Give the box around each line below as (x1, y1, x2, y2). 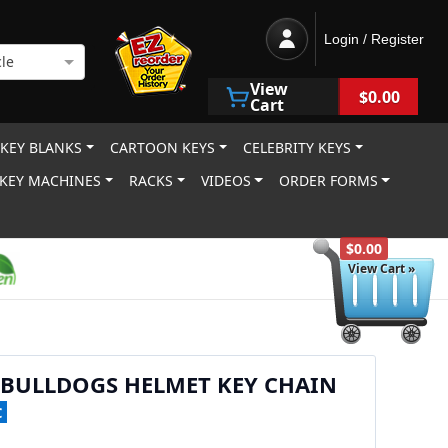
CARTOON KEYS (110, 138, 216, 157)
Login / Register (324, 31, 424, 47)
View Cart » (348, 260, 415, 277)
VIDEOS (200, 171, 251, 190)
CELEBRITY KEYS (243, 138, 352, 157)
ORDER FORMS (278, 171, 378, 190)
